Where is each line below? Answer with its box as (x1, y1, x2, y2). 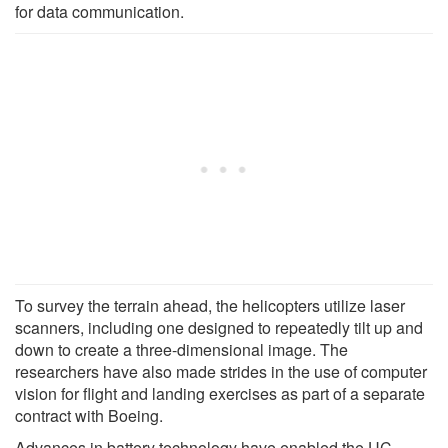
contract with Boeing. (15, 403, 163, 427)
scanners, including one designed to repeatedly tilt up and (15, 315, 423, 339)
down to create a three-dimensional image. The (15, 337, 348, 361)
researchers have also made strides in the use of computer (15, 359, 427, 383)
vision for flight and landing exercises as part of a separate (15, 381, 425, 405)
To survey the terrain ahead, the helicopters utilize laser (15, 293, 405, 317)
